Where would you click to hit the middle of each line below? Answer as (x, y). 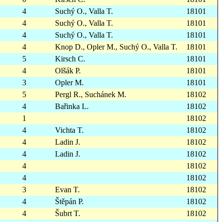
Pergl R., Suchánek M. (91, 94)
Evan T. (67, 190)
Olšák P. (68, 71)
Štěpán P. (69, 201)
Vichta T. (69, 130)
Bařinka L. (72, 106)
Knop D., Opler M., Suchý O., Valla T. (116, 47)
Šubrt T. (68, 213)
